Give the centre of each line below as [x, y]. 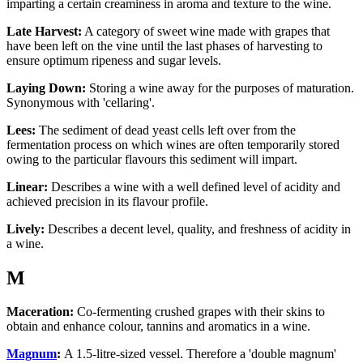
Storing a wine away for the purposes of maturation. [220, 88]
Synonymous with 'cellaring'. [82, 102]
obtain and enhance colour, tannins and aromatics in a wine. [160, 327]
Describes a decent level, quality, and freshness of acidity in [198, 228]
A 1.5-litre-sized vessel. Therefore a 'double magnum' [199, 354]
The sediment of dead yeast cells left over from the [166, 130]
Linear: [27, 186]
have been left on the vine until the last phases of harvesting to [164, 45]
